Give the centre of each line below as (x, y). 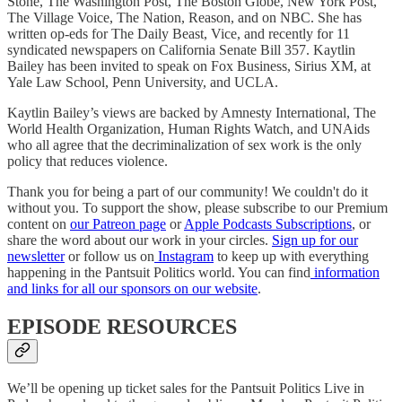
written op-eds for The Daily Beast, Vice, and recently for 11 (179, 33)
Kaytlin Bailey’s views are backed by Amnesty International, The (192, 112)
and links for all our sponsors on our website (132, 288)
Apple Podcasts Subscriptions (268, 223)
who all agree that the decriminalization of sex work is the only (184, 144)
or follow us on (109, 256)
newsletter (36, 256)
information (345, 272)
